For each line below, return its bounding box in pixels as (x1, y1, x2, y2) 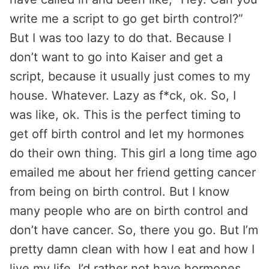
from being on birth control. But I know (10, 184, 229, 199)
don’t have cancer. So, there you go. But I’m (10, 223, 258, 237)
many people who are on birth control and (10, 204, 248, 218)
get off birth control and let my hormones (10, 127, 244, 141)
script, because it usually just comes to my (10, 69, 250, 83)
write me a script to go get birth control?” (10, 11, 243, 26)
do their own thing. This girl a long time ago (10, 146, 257, 160)
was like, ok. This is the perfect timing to (10, 107, 241, 122)
